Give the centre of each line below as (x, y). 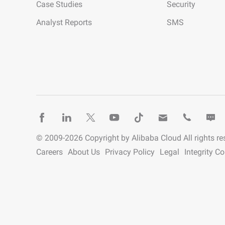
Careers (49, 152)
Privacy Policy (130, 152)
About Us (84, 152)
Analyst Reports (64, 22)
